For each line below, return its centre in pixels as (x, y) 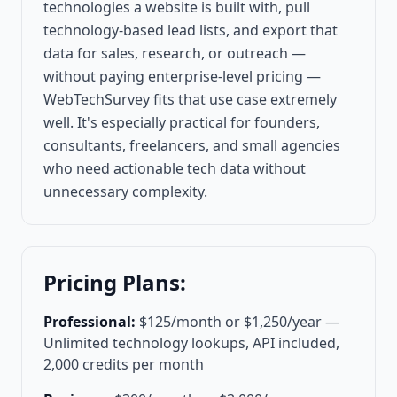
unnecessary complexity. (125, 191)
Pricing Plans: (115, 282)
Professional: (90, 321)
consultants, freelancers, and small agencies (192, 145)
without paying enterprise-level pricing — (182, 76)
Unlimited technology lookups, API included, (191, 343)
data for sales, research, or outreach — (175, 53)
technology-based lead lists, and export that (191, 30)
